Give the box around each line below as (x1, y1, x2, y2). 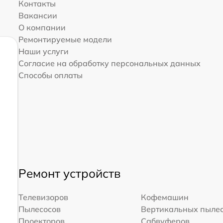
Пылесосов (18, 204, 61, 214)
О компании (18, 22, 66, 32)
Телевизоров (18, 192, 68, 202)
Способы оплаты (18, 70, 83, 80)
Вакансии (18, 10, 57, 20)
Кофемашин (141, 192, 189, 202)
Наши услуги (18, 46, 69, 56)
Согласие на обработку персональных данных (18, 58, 201, 68)
